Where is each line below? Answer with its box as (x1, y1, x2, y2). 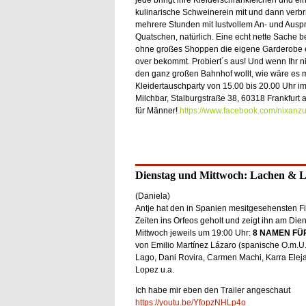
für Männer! (135, 106, 180, 115)
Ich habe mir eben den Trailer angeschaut (135, 286, 290, 295)
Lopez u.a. (135, 265, 174, 275)
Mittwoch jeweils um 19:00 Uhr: (135, 228, 253, 238)
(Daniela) (135, 191, 170, 201)
